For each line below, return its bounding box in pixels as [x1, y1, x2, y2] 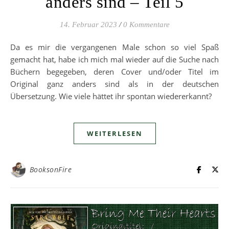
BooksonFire [29, 165, 72, 175]
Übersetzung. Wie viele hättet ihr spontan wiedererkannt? [10, 91, 212, 102]
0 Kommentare [123, 20, 170, 29]
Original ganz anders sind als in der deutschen [10, 79, 219, 89]
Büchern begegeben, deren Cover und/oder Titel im [10, 66, 219, 77]
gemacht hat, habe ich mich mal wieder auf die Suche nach [10, 54, 219, 65]
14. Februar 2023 [59, 20, 117, 29]
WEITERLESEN [86, 129, 143, 139]
